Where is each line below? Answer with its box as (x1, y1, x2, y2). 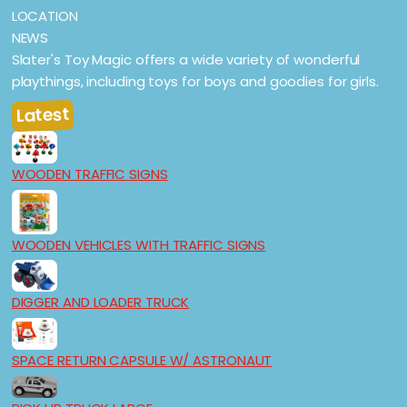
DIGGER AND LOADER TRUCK (11, 293, 190, 313)
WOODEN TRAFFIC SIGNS (11, 164, 168, 184)
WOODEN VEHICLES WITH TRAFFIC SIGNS (11, 234, 266, 254)
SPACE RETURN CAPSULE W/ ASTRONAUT (11, 351, 273, 371)
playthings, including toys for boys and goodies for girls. (11, 72, 379, 92)
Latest (15, 102, 70, 129)
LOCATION (11, 6, 78, 26)
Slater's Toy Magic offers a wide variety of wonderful (11, 50, 361, 70)
